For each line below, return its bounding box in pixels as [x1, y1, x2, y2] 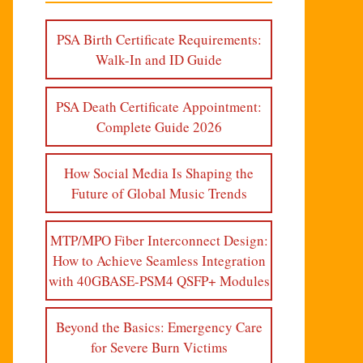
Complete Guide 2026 [96, 117, 222, 136]
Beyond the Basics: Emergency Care [55, 318, 263, 336]
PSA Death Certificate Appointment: [56, 96, 262, 116]
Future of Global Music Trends [70, 184, 247, 203]
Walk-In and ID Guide [96, 50, 222, 69]
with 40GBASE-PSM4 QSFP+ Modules [48, 271, 270, 290]
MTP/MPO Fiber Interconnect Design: [49, 230, 268, 250]
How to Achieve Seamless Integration [52, 250, 266, 270]
